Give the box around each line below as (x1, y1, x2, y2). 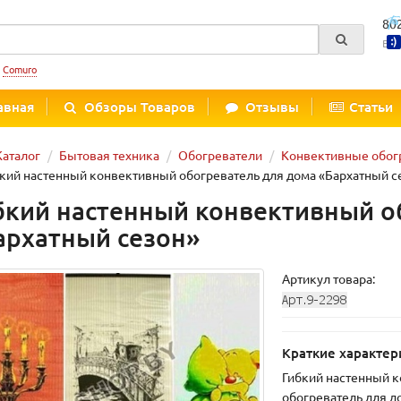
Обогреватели (178, 147, 262, 163)
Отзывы (245, 98, 299, 115)
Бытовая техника (59, 147, 159, 163)
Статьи (349, 98, 393, 115)
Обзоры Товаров (84, 98, 195, 115)
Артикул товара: (282, 270, 376, 286)
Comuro (3, 62, 37, 76)
